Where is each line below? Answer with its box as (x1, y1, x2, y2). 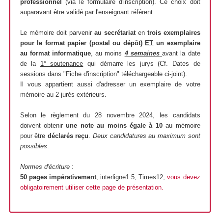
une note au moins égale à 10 (66, 122, 163, 130)
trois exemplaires (147, 29, 200, 37)
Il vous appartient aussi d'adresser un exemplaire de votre (20, 81, 200, 88)
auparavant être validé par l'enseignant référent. (20, 8, 155, 16)
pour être (20, 132, 48, 140)
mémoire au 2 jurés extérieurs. (20, 91, 107, 99)
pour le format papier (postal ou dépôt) (20, 39, 145, 47)
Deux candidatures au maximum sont (93, 132, 200, 140)
